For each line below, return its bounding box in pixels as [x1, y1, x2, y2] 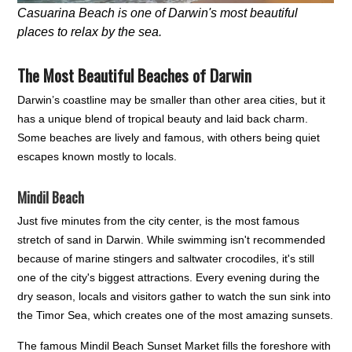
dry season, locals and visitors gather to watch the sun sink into [17, 289, 332, 302]
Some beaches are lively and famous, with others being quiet [17, 130, 321, 144]
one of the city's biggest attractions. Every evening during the [17, 270, 321, 284]
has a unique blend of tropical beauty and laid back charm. [17, 112, 309, 125]
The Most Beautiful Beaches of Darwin [17, 62, 252, 87]
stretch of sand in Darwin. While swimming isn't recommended [17, 233, 326, 246]
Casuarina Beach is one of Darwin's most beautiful [17, 5, 299, 20]
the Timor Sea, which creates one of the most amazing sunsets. [17, 308, 334, 321]
